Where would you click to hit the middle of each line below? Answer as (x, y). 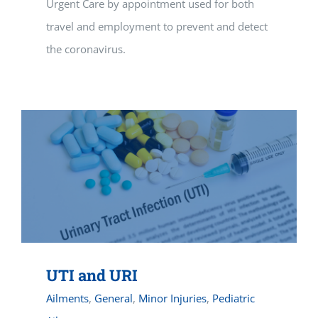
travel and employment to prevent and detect (157, 27)
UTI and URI (92, 275)
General (114, 298)
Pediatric (234, 298)
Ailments (67, 298)
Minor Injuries (172, 298)
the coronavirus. (86, 49)
